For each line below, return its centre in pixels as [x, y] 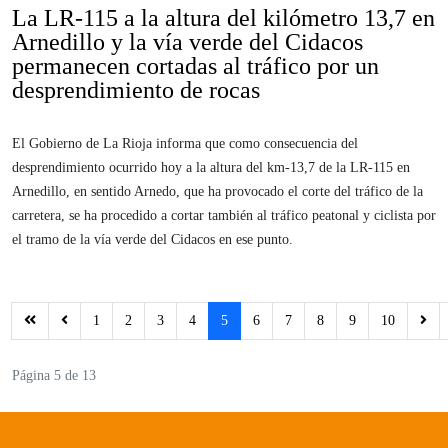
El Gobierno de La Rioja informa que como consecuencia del [185, 143]
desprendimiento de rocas [136, 89]
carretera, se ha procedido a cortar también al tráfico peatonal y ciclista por [224, 215]
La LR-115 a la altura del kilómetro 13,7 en [223, 17]
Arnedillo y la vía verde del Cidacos [187, 41]
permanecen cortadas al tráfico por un [195, 65]
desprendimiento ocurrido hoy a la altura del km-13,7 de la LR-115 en [211, 167]
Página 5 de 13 [54, 375]
